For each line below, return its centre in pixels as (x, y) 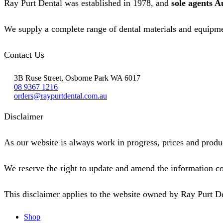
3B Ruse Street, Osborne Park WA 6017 (77, 78)
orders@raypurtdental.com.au (60, 96)
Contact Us (24, 55)
